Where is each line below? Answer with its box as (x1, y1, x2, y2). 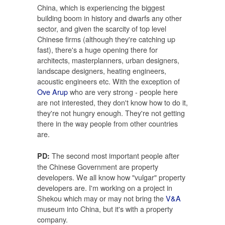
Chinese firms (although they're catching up (37, 34, 175, 45)
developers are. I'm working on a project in (37, 182, 172, 193)
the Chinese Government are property (37, 161, 158, 172)
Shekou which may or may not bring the (37, 192, 166, 203)
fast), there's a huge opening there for (37, 44, 158, 55)
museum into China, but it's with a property (37, 203, 173, 214)
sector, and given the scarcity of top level (37, 23, 166, 34)
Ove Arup (37, 86, 68, 97)
